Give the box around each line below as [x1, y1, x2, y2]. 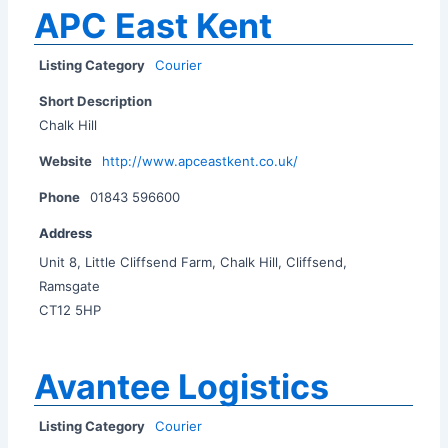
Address [39, 224, 93, 241]
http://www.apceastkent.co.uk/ [102, 152, 299, 169]
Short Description [39, 92, 153, 109]
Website [39, 152, 93, 169]
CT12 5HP [39, 301, 102, 318]
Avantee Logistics [34, 365, 330, 407]
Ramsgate [39, 277, 101, 294]
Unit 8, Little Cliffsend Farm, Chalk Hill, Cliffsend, [39, 253, 348, 270]
